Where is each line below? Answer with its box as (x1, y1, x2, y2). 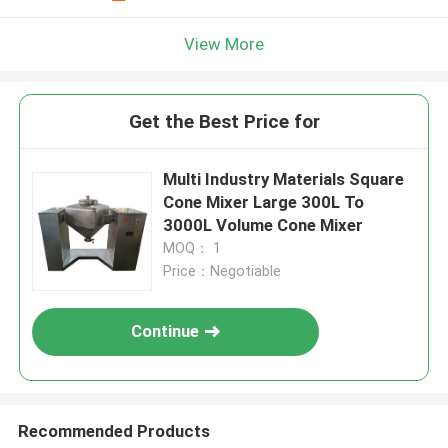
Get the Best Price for (128, 110, 320, 134)
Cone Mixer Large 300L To (163, 192, 365, 213)
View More (184, 33, 264, 54)
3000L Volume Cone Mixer (163, 215, 364, 236)
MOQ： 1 (163, 240, 222, 257)
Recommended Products (17, 420, 210, 441)
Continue (131, 321, 200, 342)
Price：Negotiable (163, 263, 282, 280)
